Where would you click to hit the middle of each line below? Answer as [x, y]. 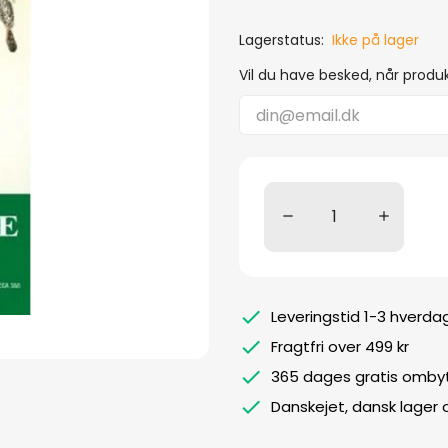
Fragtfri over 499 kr [340, 346]
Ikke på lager [375, 40]
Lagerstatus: [283, 40]
